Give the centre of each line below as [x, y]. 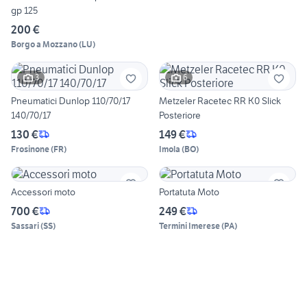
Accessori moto [43, 192]
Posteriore [180, 115]
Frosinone [30, 149]
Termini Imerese [189, 225]
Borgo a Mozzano [44, 44]
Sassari [25, 225]
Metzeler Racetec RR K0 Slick [220, 100]
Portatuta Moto [189, 192]
